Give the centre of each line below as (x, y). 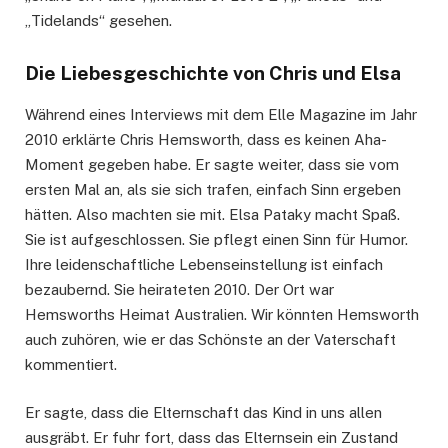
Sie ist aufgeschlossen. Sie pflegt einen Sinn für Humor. (216, 239)
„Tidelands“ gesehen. (98, 21)
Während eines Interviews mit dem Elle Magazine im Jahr (221, 114)
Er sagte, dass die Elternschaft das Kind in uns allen (203, 412)
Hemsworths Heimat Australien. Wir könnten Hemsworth (222, 314)
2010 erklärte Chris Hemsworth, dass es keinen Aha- (206, 139)
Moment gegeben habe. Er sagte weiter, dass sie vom (212, 164)
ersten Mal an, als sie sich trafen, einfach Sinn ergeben (213, 189)
